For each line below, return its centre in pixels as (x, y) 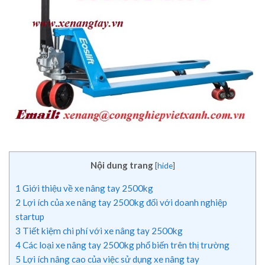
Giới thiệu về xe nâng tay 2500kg (87, 188)
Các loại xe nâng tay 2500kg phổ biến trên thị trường (125, 245)
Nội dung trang (122, 165)
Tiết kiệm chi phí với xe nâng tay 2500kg (102, 230)
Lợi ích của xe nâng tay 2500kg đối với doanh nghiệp (124, 202)
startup (30, 216)
